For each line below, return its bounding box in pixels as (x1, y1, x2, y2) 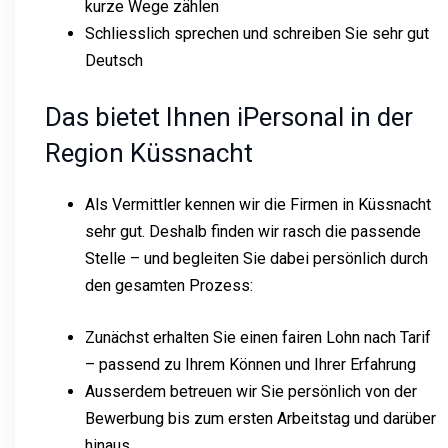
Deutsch (85, 50, 143, 70)
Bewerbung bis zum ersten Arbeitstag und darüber (85, 408, 436, 428)
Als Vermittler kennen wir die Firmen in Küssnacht (85, 194, 431, 214)
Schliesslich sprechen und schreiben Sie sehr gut (85, 23, 429, 43)
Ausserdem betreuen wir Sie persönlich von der (85, 381, 417, 401)
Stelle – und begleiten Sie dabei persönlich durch (85, 248, 428, 268)
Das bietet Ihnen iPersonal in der (45, 101, 413, 132)
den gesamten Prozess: (85, 275, 253, 295)
